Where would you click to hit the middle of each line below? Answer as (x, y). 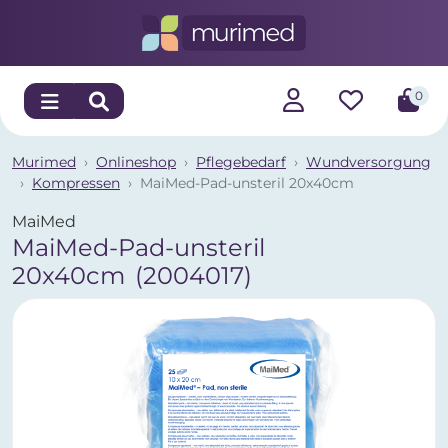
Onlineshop (136, 162)
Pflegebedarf (241, 162)
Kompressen (76, 183)
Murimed (44, 162)
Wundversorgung (368, 162)
